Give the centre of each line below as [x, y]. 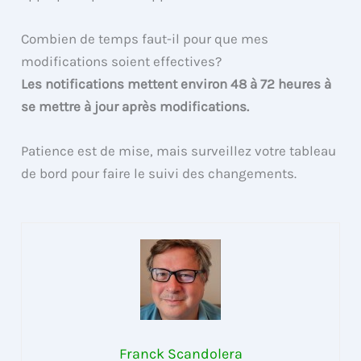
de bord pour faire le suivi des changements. [159, 173]
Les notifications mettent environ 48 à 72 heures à [176, 83]
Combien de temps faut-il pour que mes [145, 38]
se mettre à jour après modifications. [135, 106]
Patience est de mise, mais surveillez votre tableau [179, 150]
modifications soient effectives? [122, 61]
